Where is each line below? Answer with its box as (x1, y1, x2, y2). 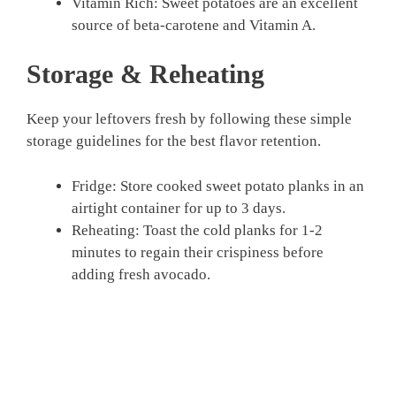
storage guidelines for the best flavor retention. (27, 133, 321, 150)
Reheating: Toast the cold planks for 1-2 (72, 221, 323, 239)
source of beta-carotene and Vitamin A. (72, 16, 316, 34)
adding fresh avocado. (72, 265, 210, 283)
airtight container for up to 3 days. (72, 199, 286, 217)
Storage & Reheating (27, 59, 264, 89)
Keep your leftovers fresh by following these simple (27, 110, 352, 128)
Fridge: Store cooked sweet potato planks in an (72, 177, 364, 194)
